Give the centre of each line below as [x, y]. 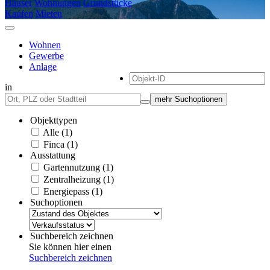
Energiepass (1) [73, 191]
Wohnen [45, 45]
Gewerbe [46, 55]
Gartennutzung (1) [78, 167]
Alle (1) [58, 132]
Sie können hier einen [70, 246]
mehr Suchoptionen [189, 99]
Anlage [43, 66]
